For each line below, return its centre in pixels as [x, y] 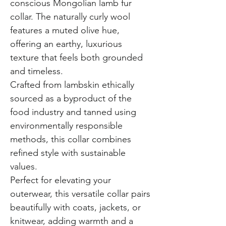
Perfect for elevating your [61, 180]
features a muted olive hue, [65, 30]
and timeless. [37, 71]
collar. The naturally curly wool [70, 16]
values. [24, 166]
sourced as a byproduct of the [71, 98]
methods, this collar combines [71, 139]
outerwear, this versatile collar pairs [80, 193]
